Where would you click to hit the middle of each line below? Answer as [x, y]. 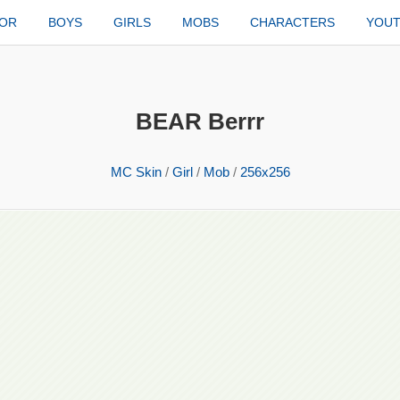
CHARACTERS [293, 22]
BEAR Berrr [200, 121]
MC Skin [136, 172]
